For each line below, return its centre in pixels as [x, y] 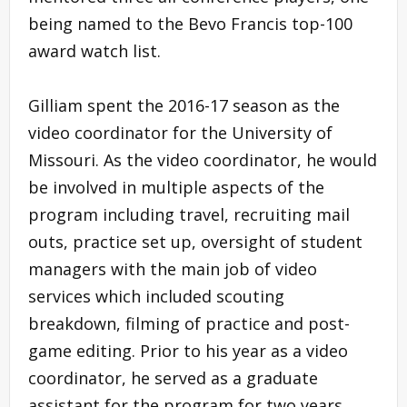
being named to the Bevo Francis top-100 [190, 23]
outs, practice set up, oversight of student [195, 241]
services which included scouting [156, 296]
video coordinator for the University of [180, 132]
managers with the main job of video [173, 268]
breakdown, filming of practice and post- [189, 323]
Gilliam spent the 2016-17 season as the [184, 105]
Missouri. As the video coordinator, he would [203, 159]
